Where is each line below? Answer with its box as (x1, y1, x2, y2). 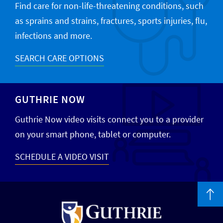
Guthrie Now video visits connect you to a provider (15, 113, 204, 125)
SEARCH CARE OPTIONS (15, 52, 104, 64)
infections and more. (15, 30, 92, 41)
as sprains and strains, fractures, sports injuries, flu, (15, 15, 207, 26)
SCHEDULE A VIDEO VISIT (15, 151, 109, 162)
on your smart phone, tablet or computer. (15, 128, 171, 140)
